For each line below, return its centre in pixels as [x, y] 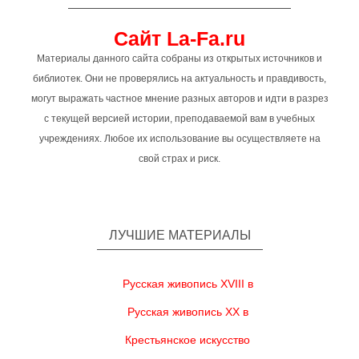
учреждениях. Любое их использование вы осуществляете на [179, 139]
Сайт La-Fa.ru [179, 38]
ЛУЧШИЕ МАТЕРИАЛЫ [179, 235]
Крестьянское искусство [188, 340]
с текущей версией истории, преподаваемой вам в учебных [179, 119]
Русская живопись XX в [188, 312]
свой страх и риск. [179, 159]
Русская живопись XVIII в [188, 284]
